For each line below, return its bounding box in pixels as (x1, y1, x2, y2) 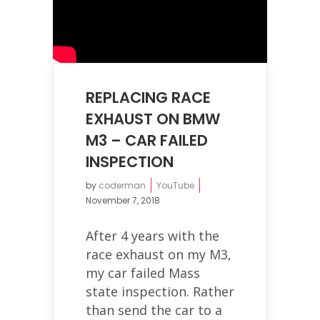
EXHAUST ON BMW (86, 108, 221, 129)
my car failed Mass (86, 264, 200, 281)
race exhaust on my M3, (86, 245, 231, 263)
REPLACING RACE (86, 86, 211, 108)
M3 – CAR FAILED (86, 129, 208, 151)
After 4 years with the (86, 226, 219, 244)
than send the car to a (86, 301, 222, 319)
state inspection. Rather (86, 282, 234, 300)
